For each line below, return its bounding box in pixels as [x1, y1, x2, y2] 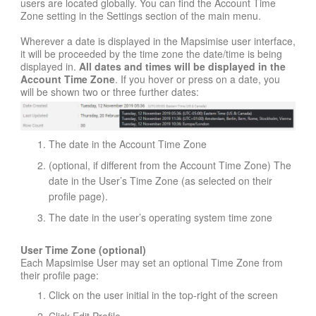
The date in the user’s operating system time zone [49, 209, 272, 224]
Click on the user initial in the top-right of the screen [49, 287, 278, 302]
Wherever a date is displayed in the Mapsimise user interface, [20, 34, 296, 49]
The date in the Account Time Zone [49, 136, 207, 151]
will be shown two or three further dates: [20, 85, 199, 99]
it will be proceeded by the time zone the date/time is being [20, 47, 282, 61]
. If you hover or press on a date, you [115, 72, 280, 87]
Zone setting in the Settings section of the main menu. [20, 8, 261, 23]
